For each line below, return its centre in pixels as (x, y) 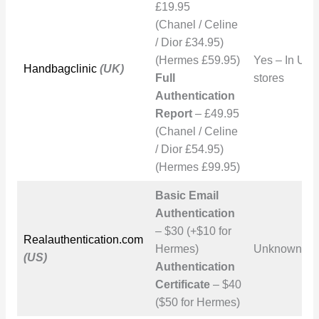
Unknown (277, 249)
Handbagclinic (60, 68)
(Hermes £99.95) (197, 167)
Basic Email (187, 195)
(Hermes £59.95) (197, 60)
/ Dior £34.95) (189, 42)
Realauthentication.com (83, 239)
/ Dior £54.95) (189, 149)
